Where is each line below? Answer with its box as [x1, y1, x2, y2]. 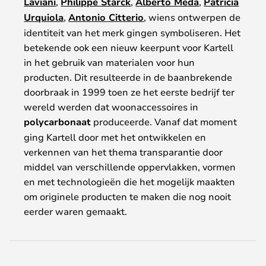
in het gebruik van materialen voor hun [24, 55, 195, 68]
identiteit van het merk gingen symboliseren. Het [24, 26, 241, 39]
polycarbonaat [24, 115, 91, 128]
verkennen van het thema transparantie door [24, 145, 223, 158]
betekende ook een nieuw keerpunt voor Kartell [24, 40, 234, 53]
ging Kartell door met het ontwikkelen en [24, 130, 207, 143]
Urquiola [24, 10, 64, 24]
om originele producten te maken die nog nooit [24, 189, 232, 202]
